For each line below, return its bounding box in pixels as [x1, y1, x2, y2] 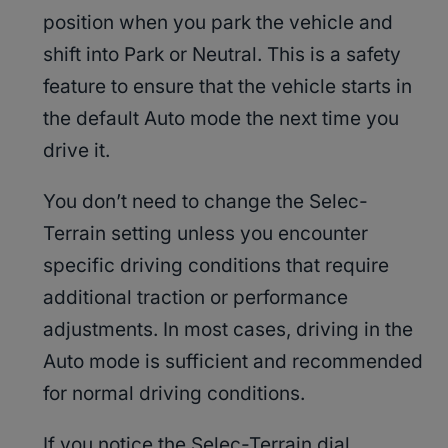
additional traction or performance [43, 286, 348, 310]
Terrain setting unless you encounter [43, 222, 368, 246]
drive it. [43, 139, 110, 163]
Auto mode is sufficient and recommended [43, 350, 423, 374]
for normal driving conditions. [43, 382, 305, 406]
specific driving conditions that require [43, 254, 389, 278]
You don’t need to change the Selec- [43, 190, 368, 214]
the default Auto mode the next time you [43, 107, 399, 131]
